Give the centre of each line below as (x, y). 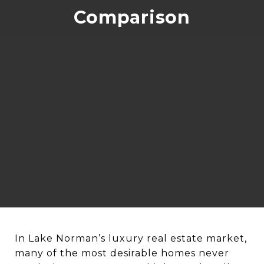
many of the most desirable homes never (122, 253)
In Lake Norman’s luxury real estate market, (131, 238)
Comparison (132, 17)
